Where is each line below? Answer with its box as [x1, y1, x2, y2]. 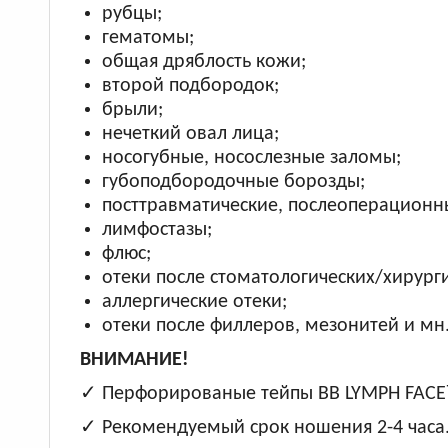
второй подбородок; [101, 76, 279, 96]
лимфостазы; [101, 220, 212, 240]
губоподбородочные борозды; [101, 172, 365, 192]
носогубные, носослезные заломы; [101, 148, 401, 168]
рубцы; [101, 4, 162, 24]
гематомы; [101, 28, 194, 48]
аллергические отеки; [101, 292, 287, 312]
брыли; [101, 100, 163, 120]
